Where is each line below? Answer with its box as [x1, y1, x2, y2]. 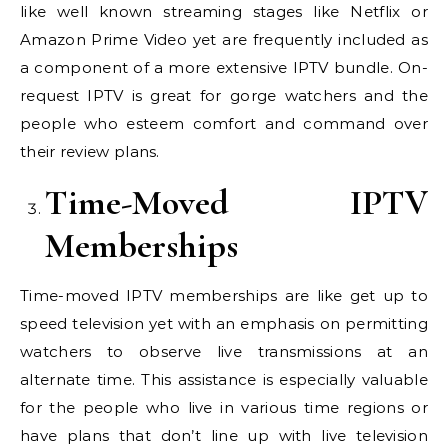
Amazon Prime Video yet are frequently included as [20, 30, 428, 50]
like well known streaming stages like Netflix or [20, 2, 428, 22]
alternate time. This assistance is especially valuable [20, 370, 428, 390]
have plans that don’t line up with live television [20, 426, 428, 446]
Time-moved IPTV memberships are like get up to [20, 286, 428, 306]
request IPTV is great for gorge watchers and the [20, 86, 428, 106]
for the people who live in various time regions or [20, 398, 428, 418]
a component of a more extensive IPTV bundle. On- [20, 58, 428, 78]
